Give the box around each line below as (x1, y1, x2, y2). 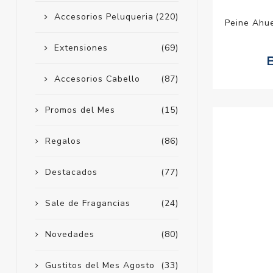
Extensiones (54, 42, 108, 54)
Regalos (44, 135, 81, 147)
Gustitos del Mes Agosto (44, 260, 155, 272)
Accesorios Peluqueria (54, 11, 154, 23)
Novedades (44, 229, 94, 241)
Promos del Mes (44, 104, 115, 116)
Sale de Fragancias (44, 197, 130, 210)
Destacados (44, 166, 97, 179)
